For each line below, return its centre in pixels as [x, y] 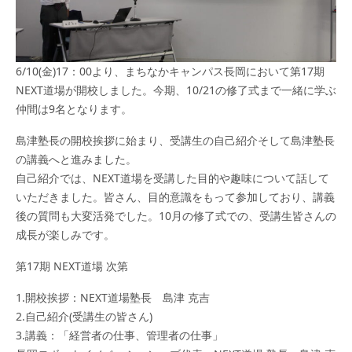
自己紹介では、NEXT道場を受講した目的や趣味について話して [172, 178]
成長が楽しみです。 [65, 234]
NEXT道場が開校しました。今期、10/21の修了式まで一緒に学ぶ [176, 90]
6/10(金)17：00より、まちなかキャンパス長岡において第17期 [170, 71]
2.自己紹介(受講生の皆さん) [84, 316]
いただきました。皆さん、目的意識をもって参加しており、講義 [175, 196]
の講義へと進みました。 [76, 159]
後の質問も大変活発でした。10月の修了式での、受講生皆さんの [176, 215]
